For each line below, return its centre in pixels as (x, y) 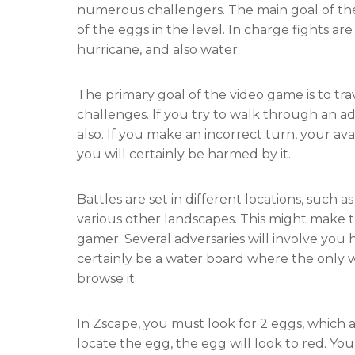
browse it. (107, 279)
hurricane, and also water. (158, 50)
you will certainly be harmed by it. (184, 154)
